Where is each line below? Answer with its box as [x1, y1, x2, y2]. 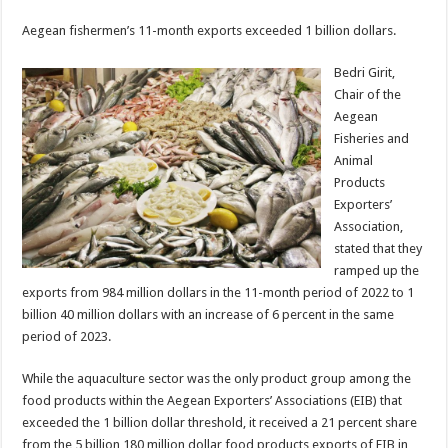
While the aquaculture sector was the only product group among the [22, 370, 412, 386]
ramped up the [334, 262, 420, 278]
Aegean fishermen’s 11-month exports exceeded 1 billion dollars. [22, 22, 397, 38]
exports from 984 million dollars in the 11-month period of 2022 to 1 [22, 284, 415, 300]
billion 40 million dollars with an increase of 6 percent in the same [22, 306, 395, 322]
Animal [334, 152, 374, 168]
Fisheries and [334, 130, 410, 146]
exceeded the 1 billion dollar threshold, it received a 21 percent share [22, 414, 418, 430]
